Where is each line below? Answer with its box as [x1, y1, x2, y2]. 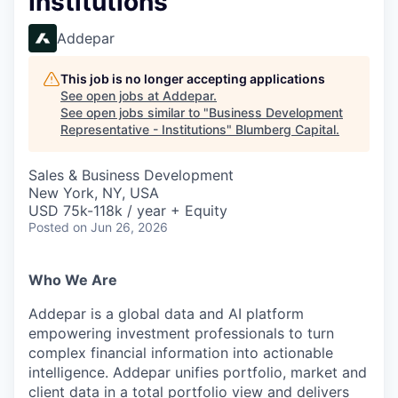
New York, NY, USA [28, 184, 159, 202]
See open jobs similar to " [60, 105, 209, 120]
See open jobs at [60, 88, 163, 103]
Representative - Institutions [60, 122, 227, 137]
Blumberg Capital [235, 122, 336, 137]
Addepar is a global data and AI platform [28, 305, 304, 322]
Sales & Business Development [28, 166, 234, 184]
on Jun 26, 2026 [73, 219, 168, 235]
